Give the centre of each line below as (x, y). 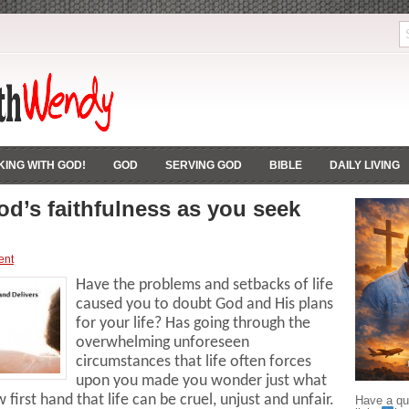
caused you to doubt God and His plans (204, 304)
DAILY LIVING (365, 165)
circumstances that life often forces (194, 362)
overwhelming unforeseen (163, 343)
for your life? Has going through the (193, 324)
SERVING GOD (204, 165)
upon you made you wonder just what (201, 381)
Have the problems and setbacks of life (204, 285)
